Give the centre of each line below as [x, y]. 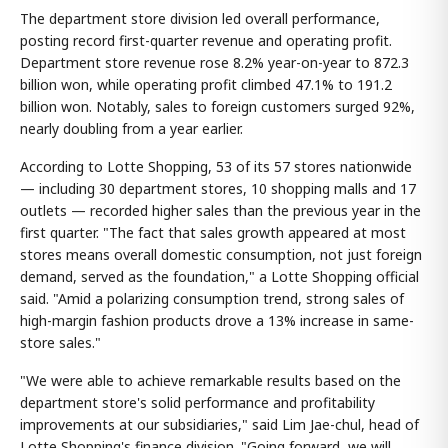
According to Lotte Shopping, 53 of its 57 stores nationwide [216, 166]
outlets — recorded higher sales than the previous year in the [220, 210]
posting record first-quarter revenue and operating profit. [206, 40]
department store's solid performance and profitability [197, 402]
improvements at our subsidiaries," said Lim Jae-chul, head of [219, 424]
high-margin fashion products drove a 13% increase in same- [217, 320]
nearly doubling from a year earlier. [131, 128]
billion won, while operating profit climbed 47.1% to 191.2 [206, 84]
